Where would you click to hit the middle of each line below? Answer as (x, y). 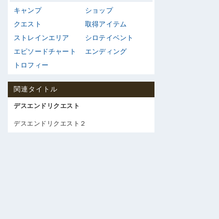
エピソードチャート (45, 51)
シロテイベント (109, 38)
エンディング (106, 51)
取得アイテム (106, 24)
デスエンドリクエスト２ (50, 123)
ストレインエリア (42, 38)
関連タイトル (36, 89)
